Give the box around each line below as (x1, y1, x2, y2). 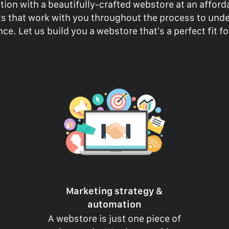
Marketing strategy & (66, 185, 163, 197)
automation (87, 198, 142, 210)
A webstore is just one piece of (48, 213, 181, 225)
